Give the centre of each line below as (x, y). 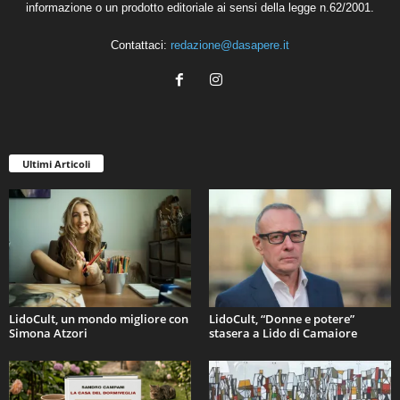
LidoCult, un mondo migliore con (99, 318)
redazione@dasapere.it (230, 45)
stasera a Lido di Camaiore (283, 333)
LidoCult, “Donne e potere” (282, 318)
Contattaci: (141, 45)
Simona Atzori (48, 333)
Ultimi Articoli (56, 163)
